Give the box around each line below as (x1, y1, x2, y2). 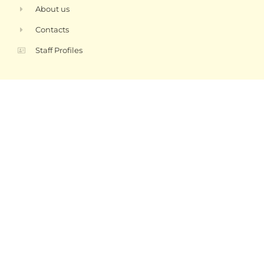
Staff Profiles (35, 45, 83, 55)
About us (35, 4, 70, 14)
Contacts (35, 25, 70, 34)
